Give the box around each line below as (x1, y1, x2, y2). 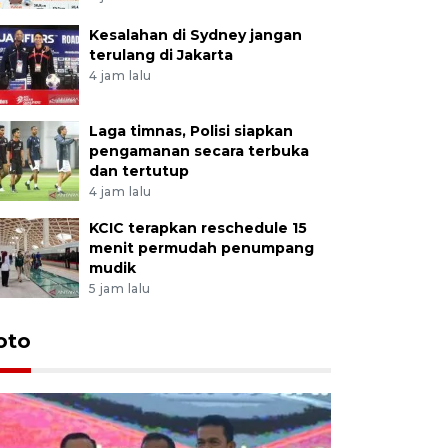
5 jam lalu (88, 280, 151, 296)
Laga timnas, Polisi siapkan (88, 121, 293, 140)
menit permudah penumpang (88, 238, 314, 257)
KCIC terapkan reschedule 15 (88, 218, 307, 237)
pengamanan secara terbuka (88, 141, 309, 160)
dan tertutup (88, 161, 189, 180)
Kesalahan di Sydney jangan (88, 25, 302, 44)
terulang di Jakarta (88, 45, 233, 64)
